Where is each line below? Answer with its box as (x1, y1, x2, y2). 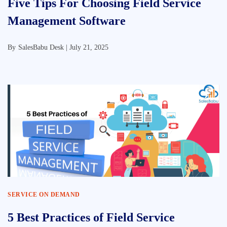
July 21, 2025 (69, 44, 108, 51)
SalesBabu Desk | (18, 44, 69, 51)
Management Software (8, 14, 126, 27)
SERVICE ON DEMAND (8, 191, 80, 198)
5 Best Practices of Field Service (8, 211, 175, 224)
